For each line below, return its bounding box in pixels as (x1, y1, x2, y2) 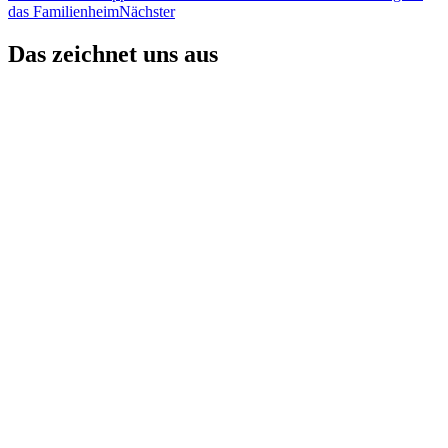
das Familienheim (8, 2, 119, 20)
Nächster (119, 2, 175, 20)
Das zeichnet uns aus (8, 40, 218, 67)
